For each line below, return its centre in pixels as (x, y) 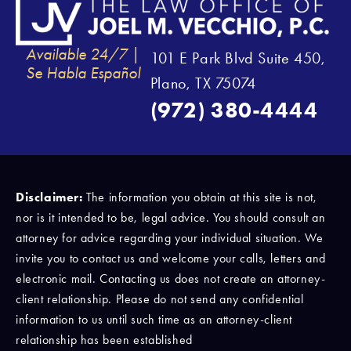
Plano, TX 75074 (203, 83)
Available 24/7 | (83, 53)
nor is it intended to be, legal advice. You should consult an (171, 217)
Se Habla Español (83, 72)
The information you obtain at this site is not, (202, 197)
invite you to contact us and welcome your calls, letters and (171, 258)
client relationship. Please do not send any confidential (160, 299)
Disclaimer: (51, 196)
